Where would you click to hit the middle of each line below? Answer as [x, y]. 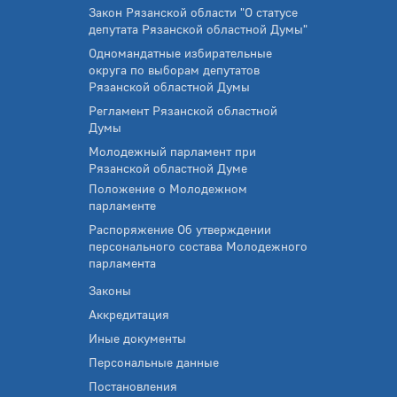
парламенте [122, 206]
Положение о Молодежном [168, 189]
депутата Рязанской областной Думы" [198, 29]
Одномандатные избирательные [180, 53]
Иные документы [137, 339]
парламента [122, 263]
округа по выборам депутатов [174, 70]
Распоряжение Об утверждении [180, 230]
